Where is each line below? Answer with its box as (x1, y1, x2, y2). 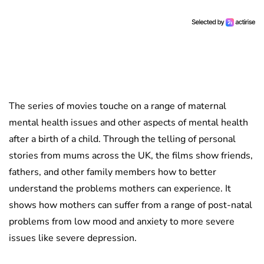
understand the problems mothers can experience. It (9, 181, 231, 195)
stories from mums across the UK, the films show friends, (9, 148, 253, 162)
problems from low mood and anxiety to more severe (9, 214, 235, 228)
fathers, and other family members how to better (9, 165, 216, 179)
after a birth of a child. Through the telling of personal (9, 132, 236, 146)
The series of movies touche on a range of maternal (9, 99, 226, 113)
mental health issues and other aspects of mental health (9, 115, 248, 129)
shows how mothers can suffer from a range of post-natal (9, 198, 252, 212)
